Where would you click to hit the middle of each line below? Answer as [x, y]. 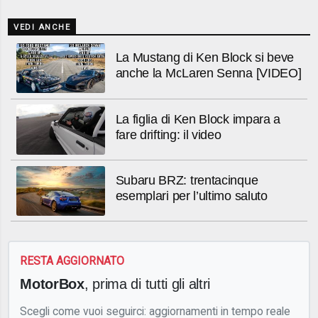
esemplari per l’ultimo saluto [191, 196]
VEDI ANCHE [42, 27]
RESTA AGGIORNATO [72, 261]
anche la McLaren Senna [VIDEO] [208, 73]
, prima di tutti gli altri [147, 284]
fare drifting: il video [168, 135]
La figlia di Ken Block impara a [198, 119]
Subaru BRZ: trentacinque [187, 180]
